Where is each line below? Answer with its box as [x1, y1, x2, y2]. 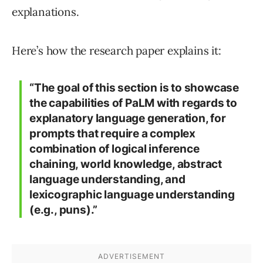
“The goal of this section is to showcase [29, 81, 239, 95]
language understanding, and [29, 173, 186, 187]
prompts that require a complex [29, 127, 196, 141]
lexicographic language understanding [29, 188, 235, 202]
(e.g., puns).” [29, 203, 98, 217]
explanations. [12, 5, 79, 19]
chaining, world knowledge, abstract [29, 157, 222, 171]
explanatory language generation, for [29, 112, 226, 126]
